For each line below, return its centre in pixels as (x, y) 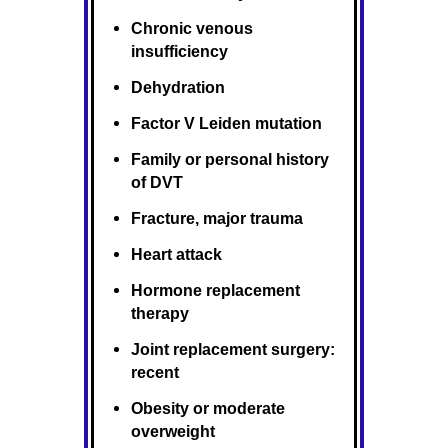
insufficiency (179, 50)
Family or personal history (229, 158)
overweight (172, 430)
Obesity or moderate (207, 407)
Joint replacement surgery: (232, 348)
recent (154, 371)
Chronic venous (191, 27)
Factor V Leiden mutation (226, 122)
